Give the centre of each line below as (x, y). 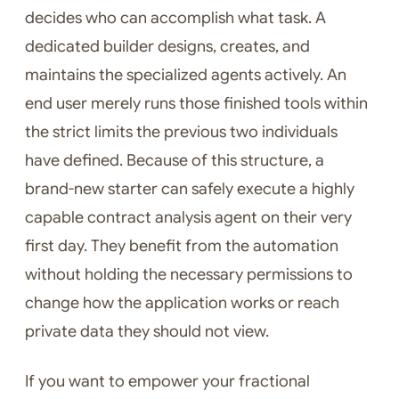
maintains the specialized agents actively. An (186, 75)
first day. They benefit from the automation (182, 246)
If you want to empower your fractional (167, 382)
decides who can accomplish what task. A (175, 18)
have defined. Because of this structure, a (175, 161)
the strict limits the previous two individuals (181, 132)
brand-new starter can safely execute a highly (190, 189)
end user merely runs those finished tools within (196, 104)
